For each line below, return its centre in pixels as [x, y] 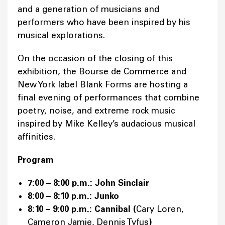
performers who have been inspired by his [104, 22]
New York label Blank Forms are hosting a [103, 85]
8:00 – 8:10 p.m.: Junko [75, 196]
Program [36, 160]
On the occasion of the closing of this [95, 59]
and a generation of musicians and [88, 9]
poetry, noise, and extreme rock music [96, 111]
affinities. [38, 137]
